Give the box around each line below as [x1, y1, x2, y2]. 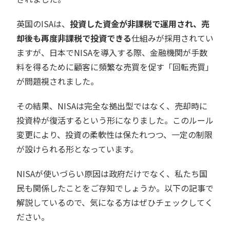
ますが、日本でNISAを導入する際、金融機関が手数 [16, 46, 207, 59]
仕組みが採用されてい [131, 32, 214, 45]
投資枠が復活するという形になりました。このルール [16, 114, 214, 127]
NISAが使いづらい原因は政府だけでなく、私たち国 [16, 167, 207, 180]
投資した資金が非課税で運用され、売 [70, 17, 209, 30]
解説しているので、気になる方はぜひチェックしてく [16, 196, 213, 209]
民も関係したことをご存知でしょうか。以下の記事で [16, 182, 214, 195]
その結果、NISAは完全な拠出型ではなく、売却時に [16, 100, 207, 112]
